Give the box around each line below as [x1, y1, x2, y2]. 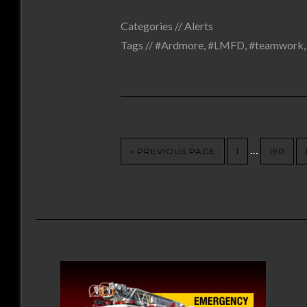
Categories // [121, 19, 184, 32]
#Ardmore [155, 38, 204, 51]
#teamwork [249, 38, 304, 51]
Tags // [121, 38, 155, 51]
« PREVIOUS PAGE [130, 146, 216, 156]
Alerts [184, 19, 213, 32]
